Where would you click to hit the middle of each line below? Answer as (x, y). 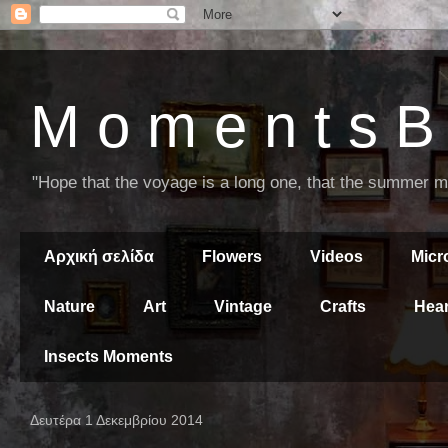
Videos (336, 256)
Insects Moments (108, 356)
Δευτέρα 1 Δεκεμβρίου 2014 (116, 420)
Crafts (343, 306)
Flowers (232, 256)
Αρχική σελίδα (99, 256)
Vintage (243, 306)
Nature (69, 306)
